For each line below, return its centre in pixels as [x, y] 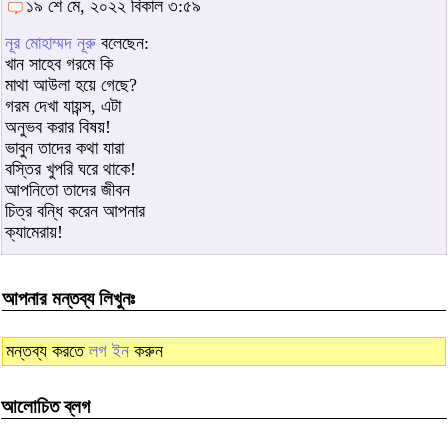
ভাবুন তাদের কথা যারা [64, 147]
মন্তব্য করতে [47, 350]
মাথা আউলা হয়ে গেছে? [71, 84]
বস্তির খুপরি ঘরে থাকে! [70, 168]
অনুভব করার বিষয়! [58, 126]
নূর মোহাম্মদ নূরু [50, 42]
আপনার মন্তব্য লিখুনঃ [68, 299]
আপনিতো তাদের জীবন [67, 189]
